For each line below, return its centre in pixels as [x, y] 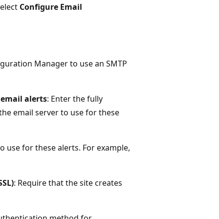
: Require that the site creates [68, 183]
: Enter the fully [75, 99]
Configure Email [51, 7]
